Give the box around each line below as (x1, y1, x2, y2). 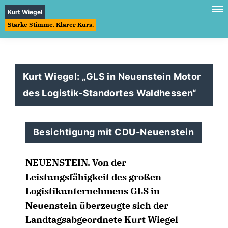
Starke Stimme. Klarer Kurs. (8, 21, 94, 28)
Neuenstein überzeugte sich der (25, 199, 168, 211)
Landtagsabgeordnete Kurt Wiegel (25, 214, 178, 225)
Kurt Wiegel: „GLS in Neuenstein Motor (23, 71, 201, 82)
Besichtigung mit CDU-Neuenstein (33, 127, 194, 137)
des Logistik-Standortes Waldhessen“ (23, 88, 197, 98)
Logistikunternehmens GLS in (25, 185, 160, 197)
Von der (90, 157, 126, 168)
